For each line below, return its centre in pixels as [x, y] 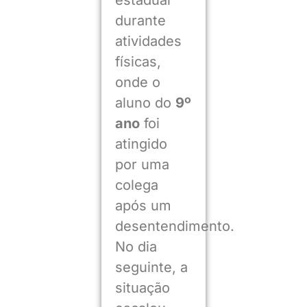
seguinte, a [151, 267]
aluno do [145, 102]
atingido [141, 144]
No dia [136, 246]
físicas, [138, 61]
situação [142, 287]
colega [136, 185]
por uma [142, 164]
